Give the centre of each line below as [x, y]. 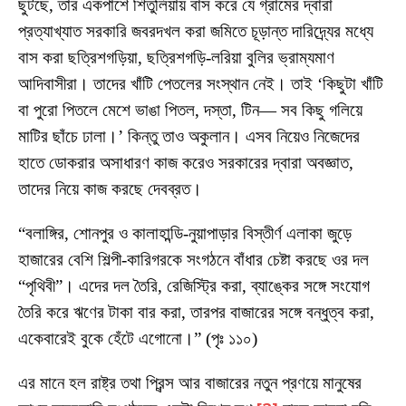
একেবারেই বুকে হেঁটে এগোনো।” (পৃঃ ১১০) [138, 338]
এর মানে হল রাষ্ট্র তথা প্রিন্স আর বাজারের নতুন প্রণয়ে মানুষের [190, 382]
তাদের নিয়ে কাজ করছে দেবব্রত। [110, 188]
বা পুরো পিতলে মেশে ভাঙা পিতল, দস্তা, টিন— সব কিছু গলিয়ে [190, 110]
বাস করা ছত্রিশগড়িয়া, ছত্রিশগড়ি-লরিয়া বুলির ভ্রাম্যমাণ [176, 57]
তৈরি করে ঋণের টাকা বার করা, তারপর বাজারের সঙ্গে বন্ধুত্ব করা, [196, 312]
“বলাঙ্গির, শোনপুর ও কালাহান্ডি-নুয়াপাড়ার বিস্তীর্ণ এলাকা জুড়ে [185, 233]
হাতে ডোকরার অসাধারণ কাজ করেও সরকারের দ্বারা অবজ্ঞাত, [186, 162]
